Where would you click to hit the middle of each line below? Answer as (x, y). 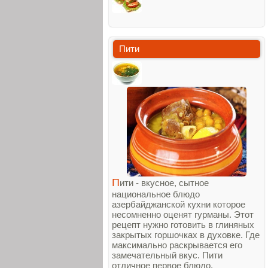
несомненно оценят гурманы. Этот (183, 215)
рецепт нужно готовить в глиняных (183, 225)
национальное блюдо (156, 194)
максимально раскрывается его (177, 245)
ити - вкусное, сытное (164, 183)
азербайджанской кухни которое (179, 205)
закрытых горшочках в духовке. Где (186, 235)
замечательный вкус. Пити (167, 255)
